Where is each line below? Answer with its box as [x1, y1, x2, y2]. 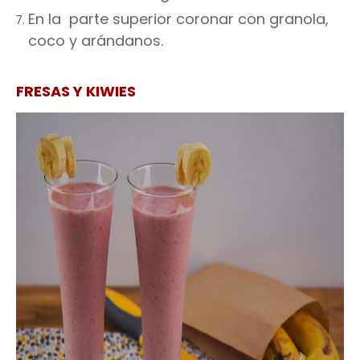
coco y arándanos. [28, 31, 163, 51]
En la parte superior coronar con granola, [28, 9, 329, 29]
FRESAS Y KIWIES [16, 81, 136, 101]
